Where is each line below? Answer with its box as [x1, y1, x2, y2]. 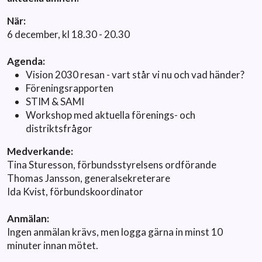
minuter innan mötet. [7, 239, 98, 251]
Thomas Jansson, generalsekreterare [7, 171, 170, 184]
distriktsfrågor [26, 122, 92, 135]
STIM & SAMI [26, 95, 84, 108]
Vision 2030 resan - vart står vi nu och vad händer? [26, 68, 244, 81]
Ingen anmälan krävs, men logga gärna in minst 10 [7, 225, 223, 238]
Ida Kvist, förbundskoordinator [7, 185, 143, 198]
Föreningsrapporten [26, 81, 113, 94]
